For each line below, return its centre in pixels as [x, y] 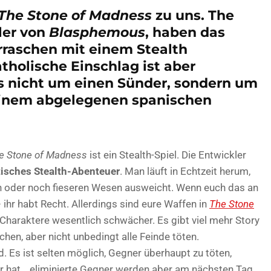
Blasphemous [97, 32]
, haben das [185, 32]
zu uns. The [193, 15]
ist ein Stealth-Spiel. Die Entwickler [167, 155]
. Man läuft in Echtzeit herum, [185, 171]
